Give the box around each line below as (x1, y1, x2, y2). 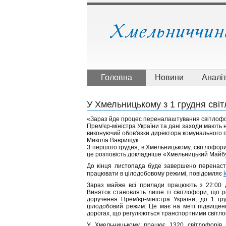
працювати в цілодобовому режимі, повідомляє (87, 170, 223, 177)
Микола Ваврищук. (87, 137, 140, 144)
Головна (101, 73, 132, 82)
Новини (155, 73, 184, 82)
